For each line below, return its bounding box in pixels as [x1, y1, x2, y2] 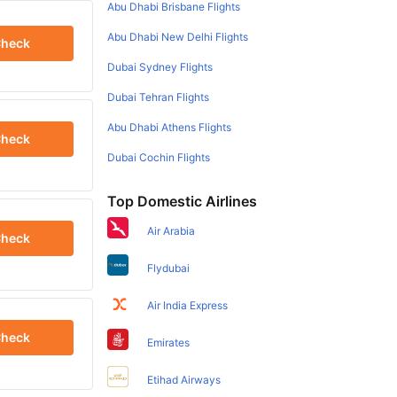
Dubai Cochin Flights [107, 150, 211, 164]
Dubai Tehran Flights [107, 90, 210, 104]
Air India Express [147, 298, 229, 312]
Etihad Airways [147, 372, 222, 386]
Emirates [147, 335, 191, 349]
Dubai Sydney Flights [107, 59, 214, 74]
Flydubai [147, 261, 191, 275]
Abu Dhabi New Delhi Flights [107, 29, 249, 43]
